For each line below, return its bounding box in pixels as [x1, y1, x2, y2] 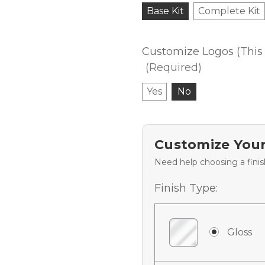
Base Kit [147, 5, 184, 17]
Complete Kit [198, 5, 260, 17]
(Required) [146, 60, 202, 74]
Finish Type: [154, 181, 218, 195]
